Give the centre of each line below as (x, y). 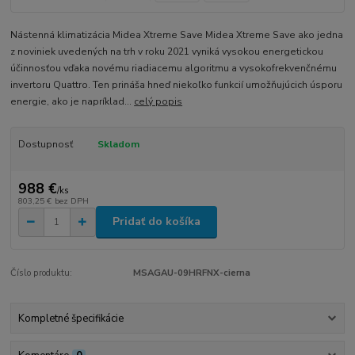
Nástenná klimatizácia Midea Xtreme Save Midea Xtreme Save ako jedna (177, 34)
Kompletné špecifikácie (71, 319)
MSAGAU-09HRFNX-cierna (191, 273)
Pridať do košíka (157, 222)
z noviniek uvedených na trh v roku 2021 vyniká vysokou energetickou (167, 51)
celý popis (158, 101)
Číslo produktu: (42, 273)
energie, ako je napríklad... (73, 101)
